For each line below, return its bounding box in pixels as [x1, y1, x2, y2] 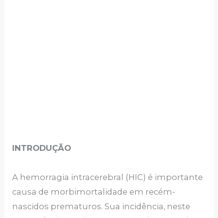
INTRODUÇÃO [12, 143, 72, 153]
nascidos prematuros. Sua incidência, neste [12, 201, 191, 212]
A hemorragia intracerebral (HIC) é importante [12, 172, 203, 182]
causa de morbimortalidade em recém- [12, 187, 176, 197]
